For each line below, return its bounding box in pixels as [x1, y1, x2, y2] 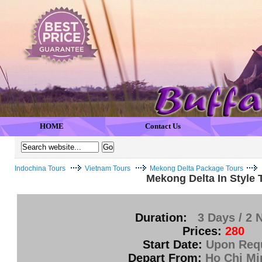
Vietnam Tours [85, 164, 132, 173]
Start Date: [143, 238, 202, 251]
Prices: [182, 225, 222, 237]
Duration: [135, 211, 187, 224]
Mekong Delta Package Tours [150, 164, 243, 173]
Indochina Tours [15, 164, 65, 173]
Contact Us [145, 122, 181, 130]
